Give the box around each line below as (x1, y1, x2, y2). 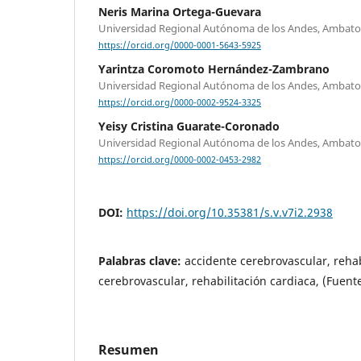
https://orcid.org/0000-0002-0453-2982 (98, 154, 261, 166)
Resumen (98, 340, 159, 359)
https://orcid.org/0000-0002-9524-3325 (98, 97, 261, 109)
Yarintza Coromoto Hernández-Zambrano (98, 61, 330, 77)
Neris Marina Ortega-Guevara (98, 4, 261, 20)
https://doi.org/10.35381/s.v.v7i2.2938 (127, 204, 333, 220)
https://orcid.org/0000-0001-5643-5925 (98, 39, 261, 52)
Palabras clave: (98, 252, 185, 268)
